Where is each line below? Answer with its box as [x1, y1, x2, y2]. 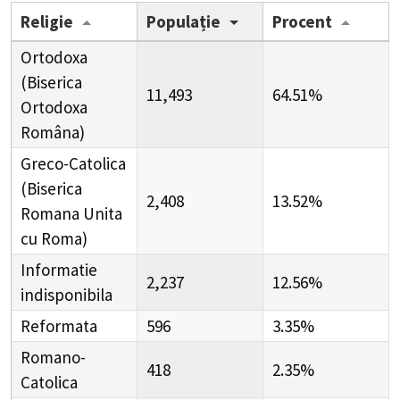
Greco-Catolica [21, 152, 126, 174]
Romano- [21, 346, 86, 368]
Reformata [21, 314, 97, 337]
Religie [21, 10, 73, 32]
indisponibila [21, 283, 112, 305]
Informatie [21, 258, 97, 280]
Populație [146, 10, 221, 32]
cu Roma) [21, 227, 87, 249]
